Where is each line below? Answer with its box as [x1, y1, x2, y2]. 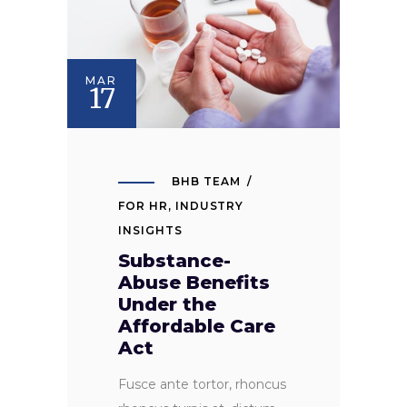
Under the [118, 293, 216, 316]
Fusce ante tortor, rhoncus [118, 376, 286, 393]
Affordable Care [118, 315, 275, 338]
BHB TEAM [172, 174, 241, 189]
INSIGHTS [118, 223, 183, 238]
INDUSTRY [174, 199, 244, 213]
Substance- [118, 250, 231, 273]
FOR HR [118, 199, 168, 213]
